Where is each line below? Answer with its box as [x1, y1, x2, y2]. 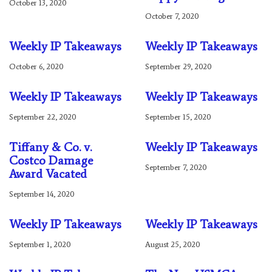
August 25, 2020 [145, 240, 200, 249]
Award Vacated [9, 166, 87, 181]
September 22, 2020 [9, 112, 76, 121]
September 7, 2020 [145, 163, 206, 172]
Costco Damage [9, 153, 93, 168]
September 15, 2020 [145, 112, 211, 121]
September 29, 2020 [145, 62, 211, 71]
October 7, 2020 [145, 12, 199, 21]
